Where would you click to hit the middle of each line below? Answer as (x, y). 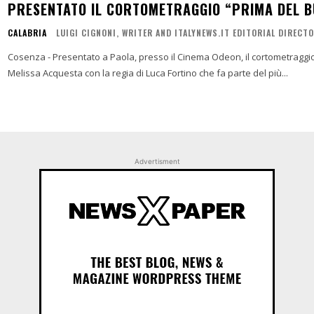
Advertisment (157, 161)
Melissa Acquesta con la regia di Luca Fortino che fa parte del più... (148, 73)
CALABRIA (27, 33)
